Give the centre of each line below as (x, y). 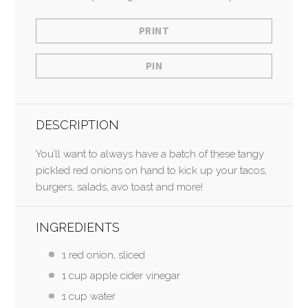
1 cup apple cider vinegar (121, 275)
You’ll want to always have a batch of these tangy (150, 154)
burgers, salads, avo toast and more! (120, 187)
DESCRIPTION (78, 124)
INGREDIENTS (78, 227)
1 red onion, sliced (103, 255)
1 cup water (88, 297)
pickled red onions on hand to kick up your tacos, (152, 170)
